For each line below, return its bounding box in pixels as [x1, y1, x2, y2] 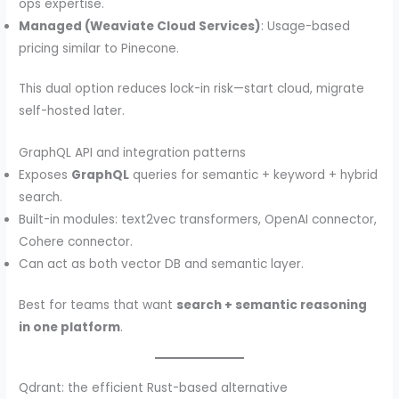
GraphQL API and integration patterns [19, 143, 247, 161]
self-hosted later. [19, 102, 126, 120]
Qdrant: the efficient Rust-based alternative [19, 379, 289, 397]
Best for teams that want [19, 296, 177, 313]
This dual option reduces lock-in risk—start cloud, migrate [19, 80, 365, 98]
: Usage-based [261, 17, 351, 35]
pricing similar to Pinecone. [19, 39, 180, 57]
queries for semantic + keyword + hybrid [129, 166, 379, 183]
